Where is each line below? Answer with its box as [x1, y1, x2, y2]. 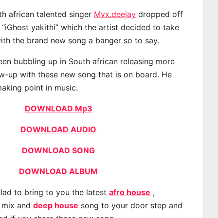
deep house [33, 200, 78, 210]
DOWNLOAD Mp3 [24, 103, 92, 113]
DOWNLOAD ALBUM [19, 166, 98, 176]
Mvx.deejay [94, 9, 136, 19]
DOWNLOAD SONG [22, 145, 95, 155]
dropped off [136, 9, 183, 19]
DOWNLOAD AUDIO [20, 124, 97, 134]
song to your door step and [78, 200, 182, 210]
